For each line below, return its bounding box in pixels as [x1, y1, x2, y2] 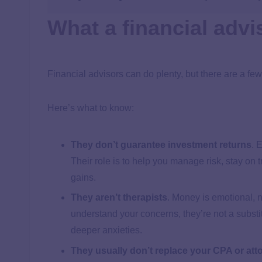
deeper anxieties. [71, 225, 142, 236]
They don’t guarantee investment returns [71, 140, 251, 150]
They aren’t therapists [71, 192, 167, 203]
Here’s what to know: [47, 103, 134, 113]
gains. [71, 173, 96, 183]
